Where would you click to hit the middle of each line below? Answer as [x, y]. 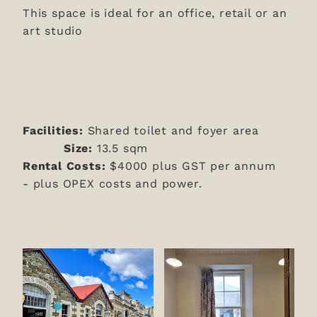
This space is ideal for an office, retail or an [155, 12]
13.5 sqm [125, 147]
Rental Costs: [67, 165]
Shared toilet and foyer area [188, 129]
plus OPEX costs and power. [117, 183]
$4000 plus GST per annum [193, 165]
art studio [108, 30]
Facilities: [55, 129]
